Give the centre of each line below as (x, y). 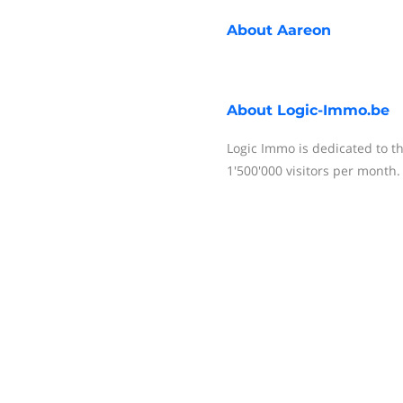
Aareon (304, 30)
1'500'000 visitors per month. (313, 170)
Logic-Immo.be (333, 110)
